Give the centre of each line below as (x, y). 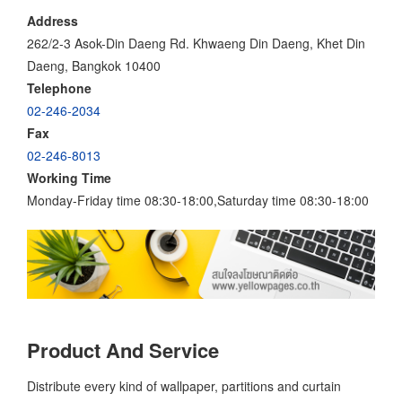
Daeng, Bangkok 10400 (94, 65)
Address (52, 20)
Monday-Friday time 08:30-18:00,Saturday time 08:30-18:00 (198, 200)
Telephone (59, 87)
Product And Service (123, 350)
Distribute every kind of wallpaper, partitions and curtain (184, 385)
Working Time (69, 177)
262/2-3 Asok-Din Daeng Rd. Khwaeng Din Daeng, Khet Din (196, 43)
